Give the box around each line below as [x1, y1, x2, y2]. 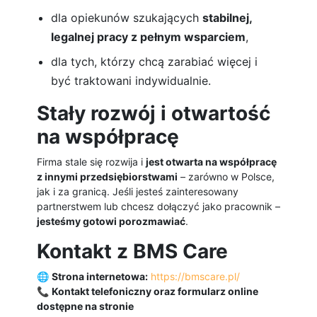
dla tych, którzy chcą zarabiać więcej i [51, 54, 258, 69]
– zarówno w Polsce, [178, 171, 275, 183]
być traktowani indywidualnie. [51, 74, 211, 88]
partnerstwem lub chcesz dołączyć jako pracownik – [37, 200, 280, 213]
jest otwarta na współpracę [146, 156, 277, 168]
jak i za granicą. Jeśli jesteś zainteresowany [37, 185, 238, 198]
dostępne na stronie [37, 300, 134, 313]
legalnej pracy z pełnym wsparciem [51, 30, 246, 45]
